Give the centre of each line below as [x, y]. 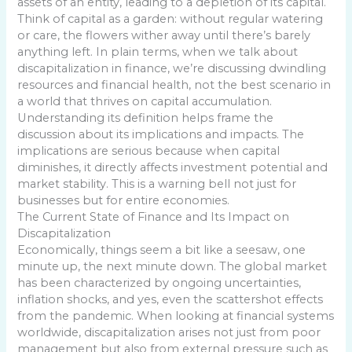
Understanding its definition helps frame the [146, 117]
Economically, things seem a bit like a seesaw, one [162, 249]
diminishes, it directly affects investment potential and [173, 167]
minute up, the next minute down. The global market [172, 266]
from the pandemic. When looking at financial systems [176, 315]
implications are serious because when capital [149, 150]
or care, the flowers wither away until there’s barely [164, 35]
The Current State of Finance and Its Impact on [154, 216]
